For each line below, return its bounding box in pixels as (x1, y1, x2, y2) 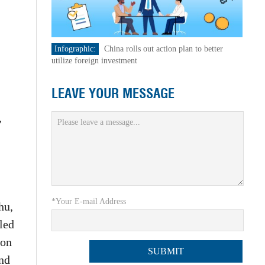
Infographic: (54, 44, 96, 53)
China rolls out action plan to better (104, 44, 223, 53)
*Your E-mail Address (51, 197, 126, 206)
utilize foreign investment (51, 56, 137, 65)
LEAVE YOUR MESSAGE (51, 85, 174, 102)
